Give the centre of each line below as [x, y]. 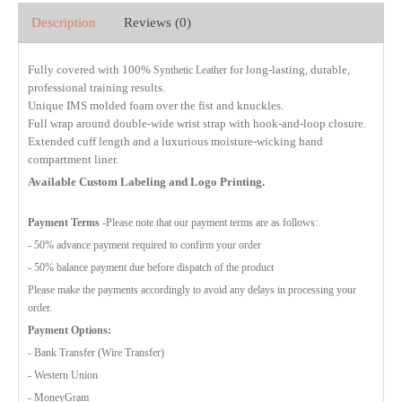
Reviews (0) [157, 22]
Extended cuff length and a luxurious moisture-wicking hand [175, 141]
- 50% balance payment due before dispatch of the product [151, 267]
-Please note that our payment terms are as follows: [209, 222]
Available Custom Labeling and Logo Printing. [146, 181]
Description [64, 22]
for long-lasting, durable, [288, 69]
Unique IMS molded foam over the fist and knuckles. [156, 105]
